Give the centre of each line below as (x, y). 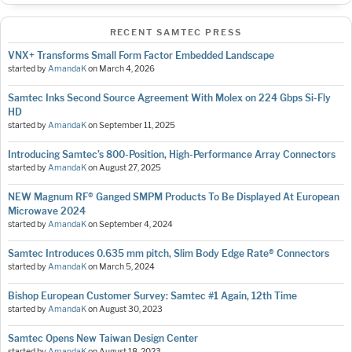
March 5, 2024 (127, 267)
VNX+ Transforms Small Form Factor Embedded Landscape (141, 56)
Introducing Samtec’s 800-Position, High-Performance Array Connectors (172, 155)
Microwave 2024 (47, 211)
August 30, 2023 (131, 310)
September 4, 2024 (136, 225)
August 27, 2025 (130, 168)
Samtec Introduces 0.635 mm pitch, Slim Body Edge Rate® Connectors (169, 254)
